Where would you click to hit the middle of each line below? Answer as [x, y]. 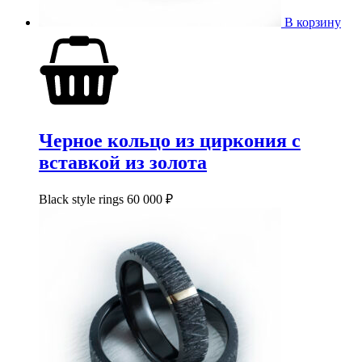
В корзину [313, 22]
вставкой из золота [123, 162]
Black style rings [83, 199]
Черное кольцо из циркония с [170, 140]
